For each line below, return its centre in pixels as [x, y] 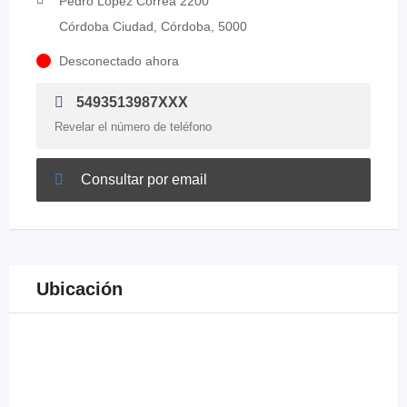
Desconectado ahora [119, 61]
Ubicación [79, 289]
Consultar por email [142, 179]
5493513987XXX [130, 102]
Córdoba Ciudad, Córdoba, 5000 [153, 26]
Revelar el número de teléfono [133, 127]
